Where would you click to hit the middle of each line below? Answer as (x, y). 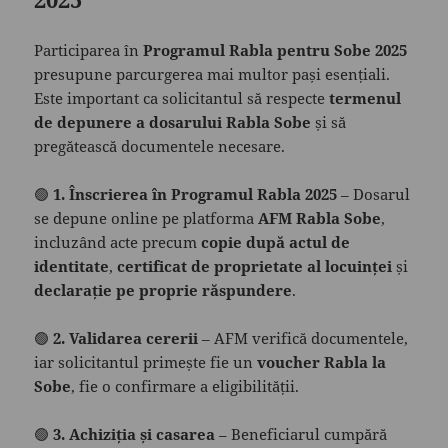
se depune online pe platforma (146, 218)
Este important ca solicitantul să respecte (182, 98)
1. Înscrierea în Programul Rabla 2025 (195, 194)
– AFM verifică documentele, (303, 338)
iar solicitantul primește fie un (146, 362)
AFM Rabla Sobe (320, 218)
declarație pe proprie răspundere (163, 290)
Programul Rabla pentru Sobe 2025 (275, 50)
